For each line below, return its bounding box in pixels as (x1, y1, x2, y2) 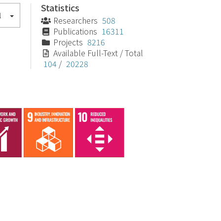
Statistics (41, 1, 80, 14)
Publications (53, 25, 100, 37)
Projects (53, 36, 85, 48)
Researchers (53, 14, 100, 26)
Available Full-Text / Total (53, 47, 144, 59)
